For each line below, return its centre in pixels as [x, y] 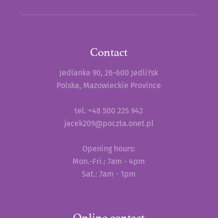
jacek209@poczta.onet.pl [109, 123]
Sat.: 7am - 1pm [109, 174]
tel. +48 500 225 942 [109, 110]
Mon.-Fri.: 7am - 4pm [109, 161]
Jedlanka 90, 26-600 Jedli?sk [109, 73]
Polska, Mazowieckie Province [109, 85]
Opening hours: [109, 148]
